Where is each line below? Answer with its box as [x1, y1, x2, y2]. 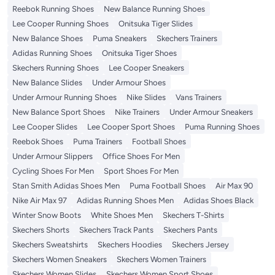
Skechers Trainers [157, 33, 217, 43]
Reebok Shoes [12, 136, 63, 146]
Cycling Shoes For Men [12, 166, 94, 176]
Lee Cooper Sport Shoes [87, 122, 175, 131]
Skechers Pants [163, 225, 217, 234]
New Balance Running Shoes [104, 4, 205, 14]
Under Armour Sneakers [169, 107, 253, 117]
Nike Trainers [115, 107, 160, 117]
